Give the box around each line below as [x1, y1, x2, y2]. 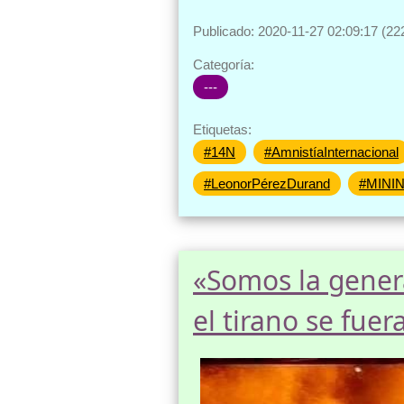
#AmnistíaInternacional [264, 143, 399, 160]
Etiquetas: [193, 121, 252, 137]
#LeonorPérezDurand [204, 175, 330, 191]
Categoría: [193, 56, 254, 72]
